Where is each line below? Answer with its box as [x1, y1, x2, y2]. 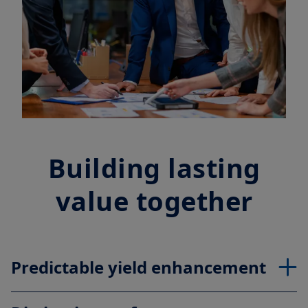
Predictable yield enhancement [11, 256, 266, 279]
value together [55, 183, 253, 219]
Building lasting [47, 150, 261, 186]
